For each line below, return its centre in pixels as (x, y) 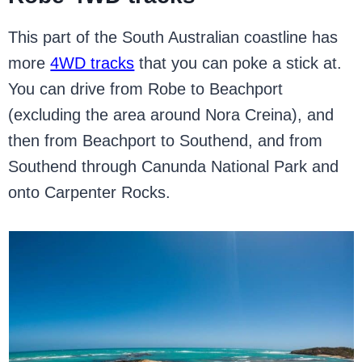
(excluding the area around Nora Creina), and (171, 115)
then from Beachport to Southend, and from (166, 141)
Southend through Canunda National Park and (174, 166)
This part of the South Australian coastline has (173, 37)
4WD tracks (93, 63)
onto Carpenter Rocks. (90, 192)
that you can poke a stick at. (238, 63)
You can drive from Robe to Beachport (146, 89)
